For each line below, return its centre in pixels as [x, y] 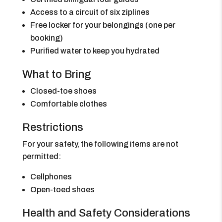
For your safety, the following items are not [100, 144]
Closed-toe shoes [63, 91]
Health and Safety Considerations [106, 213]
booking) [46, 38]
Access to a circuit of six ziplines [90, 12]
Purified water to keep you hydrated [95, 51]
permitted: [41, 156]
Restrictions [53, 127]
